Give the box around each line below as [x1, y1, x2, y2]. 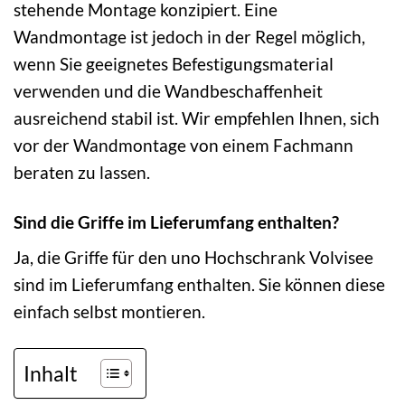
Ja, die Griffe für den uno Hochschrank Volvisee [14, 247, 373, 268]
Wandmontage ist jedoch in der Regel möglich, [14, 25, 365, 47]
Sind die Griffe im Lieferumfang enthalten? [14, 211, 339, 232]
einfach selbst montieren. [14, 301, 205, 323]
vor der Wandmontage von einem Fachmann [14, 134, 353, 155]
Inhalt [24, 361, 78, 387]
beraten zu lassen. [14, 161, 150, 183]
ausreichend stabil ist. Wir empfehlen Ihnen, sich [14, 107, 380, 128]
